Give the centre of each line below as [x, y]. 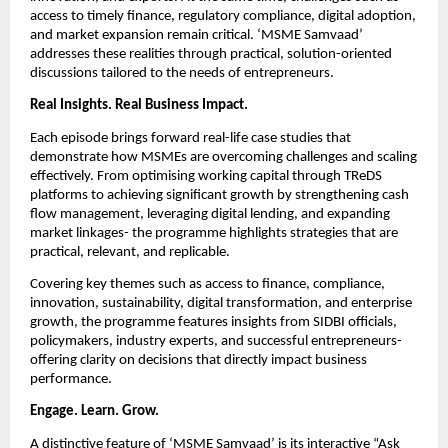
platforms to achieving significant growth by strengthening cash [219, 195]
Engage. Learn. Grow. [94, 412]
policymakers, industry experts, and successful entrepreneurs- [216, 341]
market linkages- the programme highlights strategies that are [214, 233]
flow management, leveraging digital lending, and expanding [210, 214]
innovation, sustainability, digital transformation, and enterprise [221, 303]
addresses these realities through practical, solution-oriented [211, 54]
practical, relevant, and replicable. [130, 252]
